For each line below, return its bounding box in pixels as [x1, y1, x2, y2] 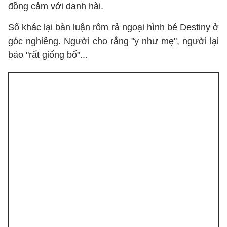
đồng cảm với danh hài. [8, 1, 103, 11]
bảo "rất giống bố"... [8, 50, 88, 60]
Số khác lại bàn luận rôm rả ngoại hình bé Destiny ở [8, 22, 219, 32]
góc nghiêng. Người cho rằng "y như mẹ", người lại [8, 36, 219, 46]
